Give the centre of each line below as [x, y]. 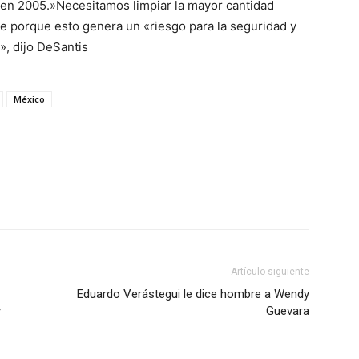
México [29, 99]
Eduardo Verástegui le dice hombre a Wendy [193, 294]
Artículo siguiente [270, 272]
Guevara [288, 311]
